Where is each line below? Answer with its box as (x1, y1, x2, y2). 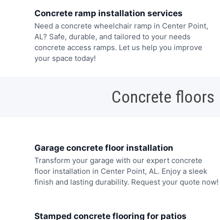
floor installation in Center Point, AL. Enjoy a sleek (34, 166, 207, 176)
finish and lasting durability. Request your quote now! (34, 177, 219, 187)
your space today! (34, 54, 96, 63)
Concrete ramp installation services (34, 8, 183, 19)
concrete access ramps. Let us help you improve (34, 43, 202, 53)
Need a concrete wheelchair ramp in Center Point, (34, 21, 208, 31)
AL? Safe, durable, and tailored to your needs (34, 32, 191, 42)
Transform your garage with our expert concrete (34, 156, 202, 165)
